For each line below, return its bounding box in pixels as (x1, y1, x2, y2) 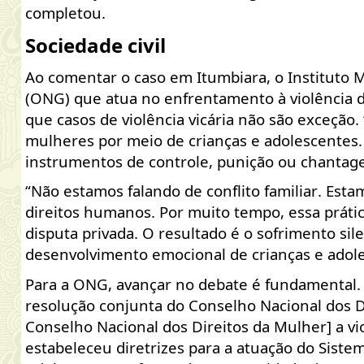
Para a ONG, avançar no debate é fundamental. (24, 273, 361, 294)
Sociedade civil (24, 31, 166, 58)
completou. (24, 2, 106, 24)
